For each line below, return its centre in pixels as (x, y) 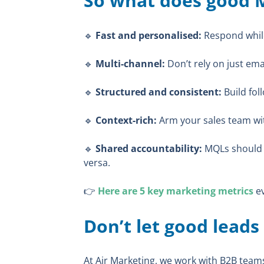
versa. (97, 162)
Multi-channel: (130, 63)
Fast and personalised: (147, 35)
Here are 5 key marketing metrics (176, 191)
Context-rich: (125, 120)
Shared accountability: (148, 148)
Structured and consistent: (157, 92)
